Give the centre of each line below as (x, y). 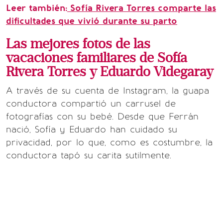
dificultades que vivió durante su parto (92, 21)
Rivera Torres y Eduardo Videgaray (110, 72)
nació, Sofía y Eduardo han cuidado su (92, 129)
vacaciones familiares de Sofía (97, 58)
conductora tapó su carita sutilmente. (89, 155)
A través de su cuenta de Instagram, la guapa (108, 91)
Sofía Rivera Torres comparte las (142, 8)
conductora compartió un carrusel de (91, 104)
